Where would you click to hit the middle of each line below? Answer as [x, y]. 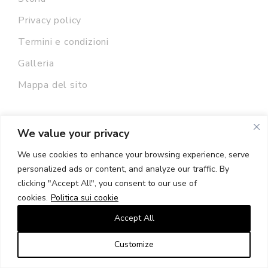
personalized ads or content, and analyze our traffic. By [123, 169]
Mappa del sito [53, 85]
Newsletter [81, 170]
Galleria [36, 63]
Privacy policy [50, 20]
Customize [134, 244]
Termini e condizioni [63, 42]
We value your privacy [73, 133]
